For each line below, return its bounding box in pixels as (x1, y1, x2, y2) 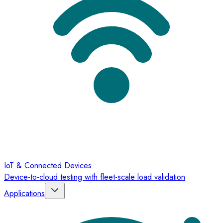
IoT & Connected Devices (4, 159, 92, 171)
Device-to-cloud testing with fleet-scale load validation (4, 171, 185, 183)
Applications (4, 187, 45, 199)
